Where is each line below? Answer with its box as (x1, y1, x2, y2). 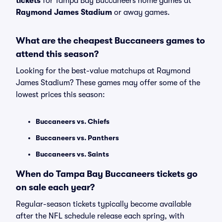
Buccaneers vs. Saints (36, 150, 109, 158)
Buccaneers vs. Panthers (36, 134, 119, 142)
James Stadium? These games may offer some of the (16, 78, 200, 87)
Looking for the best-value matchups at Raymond (16, 66, 190, 75)
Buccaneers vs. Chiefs (36, 117, 110, 125)
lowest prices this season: (16, 90, 105, 99)
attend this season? (16, 49, 99, 59)
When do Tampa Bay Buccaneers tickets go (16, 169, 198, 179)
